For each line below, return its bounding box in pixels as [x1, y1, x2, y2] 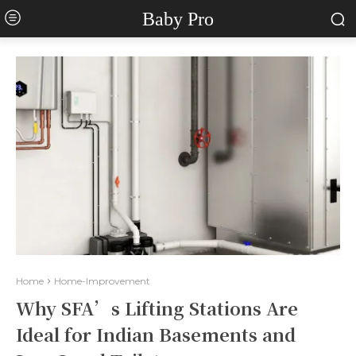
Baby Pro [141, 8, 214, 29]
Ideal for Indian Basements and [16, 322, 296, 346]
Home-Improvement [54, 275, 150, 287]
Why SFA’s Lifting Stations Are [16, 296, 298, 320]
